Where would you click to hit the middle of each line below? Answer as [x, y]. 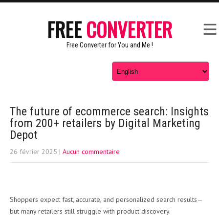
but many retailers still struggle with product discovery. [90, 211]
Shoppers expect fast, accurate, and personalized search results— [106, 199]
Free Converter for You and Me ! [109, 45]
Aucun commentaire [91, 152]
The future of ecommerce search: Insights [109, 111]
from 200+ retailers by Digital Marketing [105, 123]
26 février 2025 [33, 152]
